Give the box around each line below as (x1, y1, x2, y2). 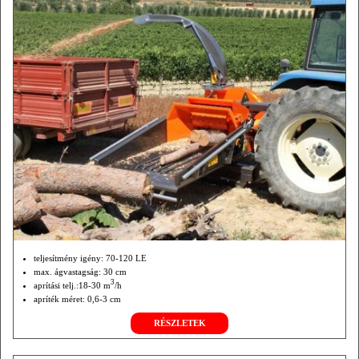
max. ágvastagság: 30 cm (34, 267, 127, 277)
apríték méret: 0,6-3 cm (34, 294, 121, 305)
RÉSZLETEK (153, 318, 206, 329)
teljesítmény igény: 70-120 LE (34, 253, 147, 264)
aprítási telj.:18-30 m (34, 280, 111, 291)
